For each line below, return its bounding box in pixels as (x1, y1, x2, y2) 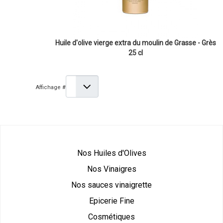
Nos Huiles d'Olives (77, 148, 146, 158)
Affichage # (36, 84, 66, 91)
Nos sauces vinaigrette (71, 180, 152, 190)
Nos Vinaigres (87, 164, 136, 174)
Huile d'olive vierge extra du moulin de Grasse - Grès (55, 39, 216, 47)
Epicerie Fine (89, 196, 134, 206)
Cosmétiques (88, 212, 135, 222)
